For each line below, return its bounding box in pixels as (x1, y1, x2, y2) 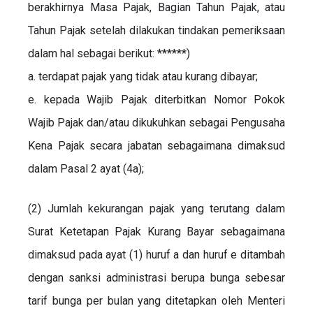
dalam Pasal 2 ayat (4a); (28, 161, 144, 175)
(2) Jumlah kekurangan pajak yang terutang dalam (28, 201, 285, 215)
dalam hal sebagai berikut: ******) (28, 46, 190, 60)
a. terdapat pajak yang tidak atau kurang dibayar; (28, 69, 258, 83)
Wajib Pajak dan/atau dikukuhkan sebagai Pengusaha (28, 115, 285, 129)
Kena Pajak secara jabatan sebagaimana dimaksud (28, 138, 285, 152)
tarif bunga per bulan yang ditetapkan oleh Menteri (28, 293, 285, 307)
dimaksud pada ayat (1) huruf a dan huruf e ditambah (28, 247, 285, 261)
